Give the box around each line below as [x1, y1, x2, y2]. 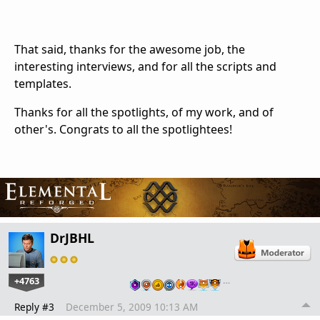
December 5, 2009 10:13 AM [66, 300, 198, 314]
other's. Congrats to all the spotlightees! [14, 121, 232, 137]
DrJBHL [50, 229, 94, 247]
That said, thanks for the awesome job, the [14, 41, 245, 57]
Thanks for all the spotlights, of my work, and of [14, 104, 274, 120]
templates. [14, 75, 71, 91]
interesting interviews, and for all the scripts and [14, 58, 276, 74]
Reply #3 [14, 300, 54, 314]
